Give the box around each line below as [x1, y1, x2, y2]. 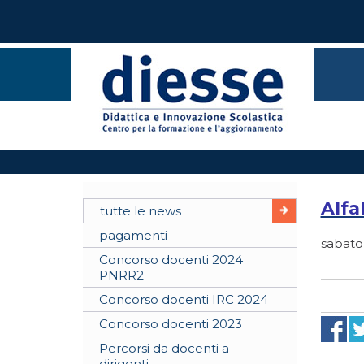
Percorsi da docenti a [99, 340, 229, 356]
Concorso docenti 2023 [99, 316, 242, 331]
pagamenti [99, 227, 167, 243]
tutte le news [100, 203, 181, 219]
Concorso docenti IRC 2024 [99, 292, 268, 307]
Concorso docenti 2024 [99, 252, 243, 267]
